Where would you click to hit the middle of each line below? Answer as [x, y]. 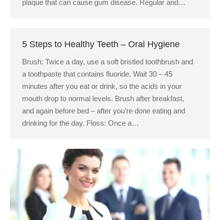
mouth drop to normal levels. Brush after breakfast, [103, 98]
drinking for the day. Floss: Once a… [81, 123]
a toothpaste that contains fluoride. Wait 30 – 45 [97, 74]
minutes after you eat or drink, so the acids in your [102, 86]
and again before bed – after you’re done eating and [104, 111]
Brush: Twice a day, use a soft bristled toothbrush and [108, 62]
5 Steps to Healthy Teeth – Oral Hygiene [101, 44]
